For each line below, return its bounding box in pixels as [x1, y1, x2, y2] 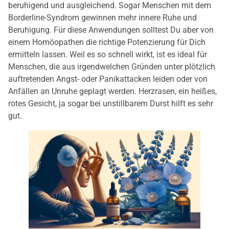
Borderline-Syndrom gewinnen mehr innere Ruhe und [8, 13, 197, 23]
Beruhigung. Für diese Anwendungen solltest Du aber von [8, 25, 214, 35]
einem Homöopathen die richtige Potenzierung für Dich [8, 37, 205, 48]
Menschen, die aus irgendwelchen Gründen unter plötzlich [8, 62, 215, 72]
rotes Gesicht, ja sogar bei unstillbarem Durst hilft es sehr [8, 99, 213, 109]
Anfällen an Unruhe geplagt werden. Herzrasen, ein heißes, [8, 86, 217, 97]
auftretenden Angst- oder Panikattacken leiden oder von [8, 74, 208, 84]
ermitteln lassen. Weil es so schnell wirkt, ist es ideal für [8, 50, 207, 60]
